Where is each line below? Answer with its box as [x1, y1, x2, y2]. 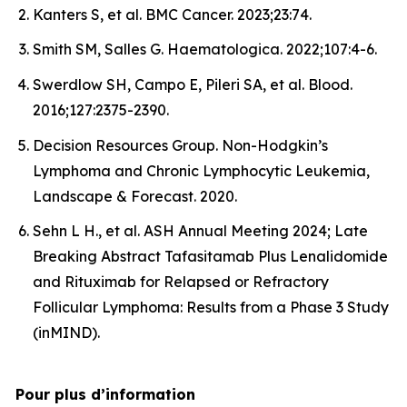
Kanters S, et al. [33, 5, 145, 24]
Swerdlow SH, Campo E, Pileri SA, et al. [33, 74, 308, 94]
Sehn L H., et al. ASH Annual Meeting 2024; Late [33, 222, 368, 241]
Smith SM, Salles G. [33, 40, 167, 59]
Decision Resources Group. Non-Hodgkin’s [33, 135, 328, 154]
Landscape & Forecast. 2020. [33, 186, 237, 205]
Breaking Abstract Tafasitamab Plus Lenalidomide [33, 247, 388, 266]
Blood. [308, 74, 352, 94]
